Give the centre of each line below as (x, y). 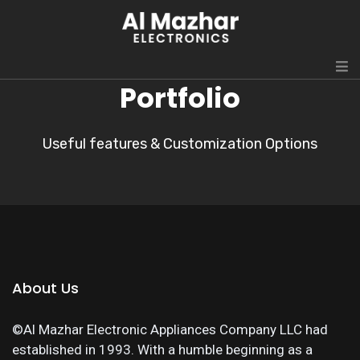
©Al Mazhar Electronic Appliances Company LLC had (170, 329)
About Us (45, 288)
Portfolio (180, 98)
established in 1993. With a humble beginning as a (162, 350)
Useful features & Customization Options (180, 144)
